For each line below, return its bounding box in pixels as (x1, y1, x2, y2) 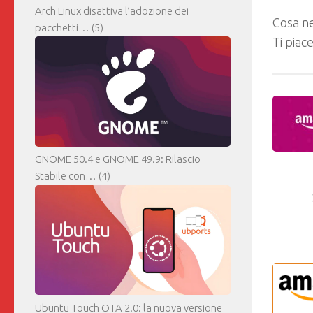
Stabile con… (35, 170, 96, 182)
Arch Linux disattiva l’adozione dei (35, 5, 189, 17)
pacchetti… (35, 22, 89, 34)
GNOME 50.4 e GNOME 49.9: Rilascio (35, 153, 201, 166)
